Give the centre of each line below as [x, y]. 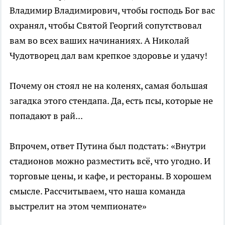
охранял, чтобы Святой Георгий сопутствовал [106, 25]
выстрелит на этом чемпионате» [78, 206]
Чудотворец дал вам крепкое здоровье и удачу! [108, 55]
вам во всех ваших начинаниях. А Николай [99, 40]
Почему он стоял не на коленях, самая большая [109, 85]
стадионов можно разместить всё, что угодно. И [110, 161]
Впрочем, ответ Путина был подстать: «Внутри [108, 146]
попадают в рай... [47, 116]
